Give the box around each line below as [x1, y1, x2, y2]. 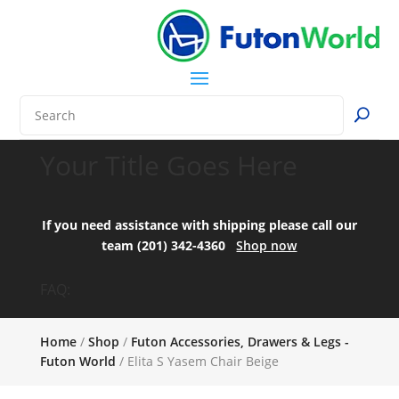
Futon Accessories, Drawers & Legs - [130, 332, 349, 350]
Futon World [39, 352, 116, 370]
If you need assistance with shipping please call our [41, 216, 357, 233]
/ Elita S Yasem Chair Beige [115, 352, 279, 370]
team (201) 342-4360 [102, 236, 237, 254]
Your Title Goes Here [39, 146, 297, 183]
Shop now [236, 236, 297, 254]
